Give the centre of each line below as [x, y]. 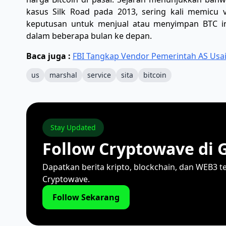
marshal [63, 75]
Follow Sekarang [86, 197]
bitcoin [155, 75]
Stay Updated [73, 127]
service [99, 75]
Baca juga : [49, 56]
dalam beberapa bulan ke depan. [89, 36]
